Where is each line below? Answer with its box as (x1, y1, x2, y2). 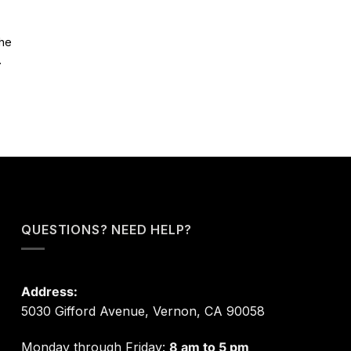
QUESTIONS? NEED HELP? (21, 221, 193, 237)
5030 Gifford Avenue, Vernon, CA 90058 (21, 303, 266, 320)
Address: (21, 284, 78, 300)
